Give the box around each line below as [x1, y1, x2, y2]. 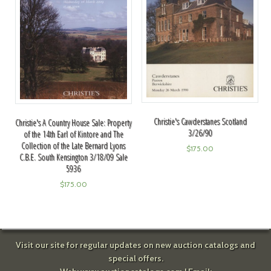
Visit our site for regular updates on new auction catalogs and [16, 239, 255, 250]
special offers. [108, 252, 163, 264]
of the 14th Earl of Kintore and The [23, 128, 123, 140]
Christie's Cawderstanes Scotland [153, 115, 247, 127]
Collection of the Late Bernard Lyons [21, 140, 126, 151]
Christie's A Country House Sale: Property [15, 117, 132, 128]
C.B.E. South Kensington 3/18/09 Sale [19, 151, 128, 163]
